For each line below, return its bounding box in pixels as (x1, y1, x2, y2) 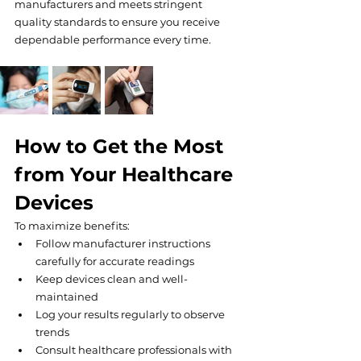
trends (35, 326, 69, 339)
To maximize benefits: (15, 219, 130, 233)
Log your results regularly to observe (35, 308, 227, 322)
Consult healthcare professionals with (35, 343, 234, 357)
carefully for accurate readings (35, 255, 194, 268)
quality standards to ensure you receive (15, 15, 222, 29)
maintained (35, 290, 98, 304)
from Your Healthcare (15, 163, 239, 187)
